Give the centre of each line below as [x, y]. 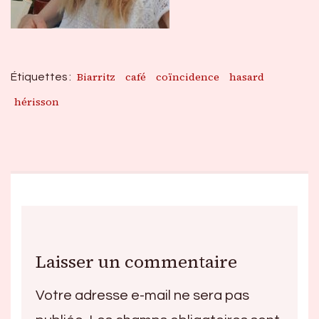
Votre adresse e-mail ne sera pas [142, 296]
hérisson [37, 101]
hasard [247, 77]
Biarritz [96, 77]
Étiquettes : [42, 77]
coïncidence [188, 77]
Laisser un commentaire [136, 261]
